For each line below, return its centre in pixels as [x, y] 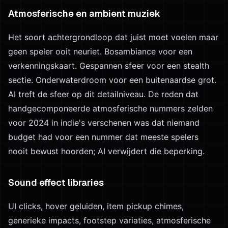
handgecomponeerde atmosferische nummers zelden [110, 108]
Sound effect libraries [56, 182]
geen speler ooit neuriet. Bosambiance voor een [100, 51]
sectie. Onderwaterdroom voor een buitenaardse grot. [112, 80]
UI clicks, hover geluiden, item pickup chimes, [96, 206]
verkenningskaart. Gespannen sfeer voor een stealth [109, 66]
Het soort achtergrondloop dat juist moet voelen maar [113, 37]
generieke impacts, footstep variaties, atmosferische [109, 220]
